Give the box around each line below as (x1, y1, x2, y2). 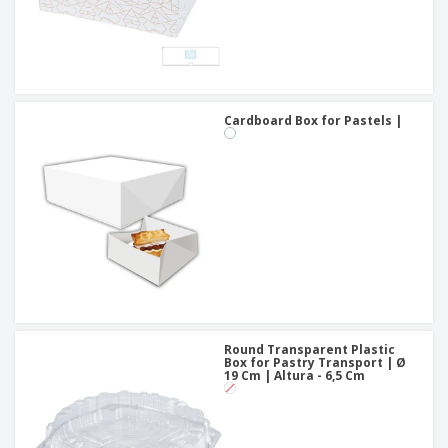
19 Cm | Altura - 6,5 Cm (224, 367, 365, 385)
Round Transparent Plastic (224, 341, 395, 359)
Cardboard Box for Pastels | (224, 112, 402, 130)
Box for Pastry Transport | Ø (224, 354, 406, 372)
